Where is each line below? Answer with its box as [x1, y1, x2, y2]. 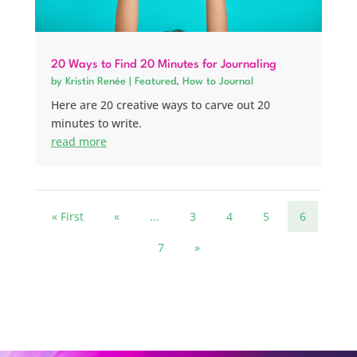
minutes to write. [50, 115, 142, 131]
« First [52, 208, 84, 224]
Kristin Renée [65, 76, 126, 87]
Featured [134, 76, 176, 87]
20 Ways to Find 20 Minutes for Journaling [50, 58, 277, 71]
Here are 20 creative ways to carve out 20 [50, 96, 270, 112]
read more [50, 133, 107, 149]
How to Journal [182, 76, 253, 87]
